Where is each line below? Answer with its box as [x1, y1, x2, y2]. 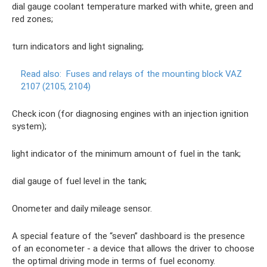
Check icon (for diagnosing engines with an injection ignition [12, 108, 249, 119]
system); [12, 121, 46, 132]
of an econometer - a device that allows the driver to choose [12, 243, 254, 254]
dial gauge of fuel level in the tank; [12, 176, 147, 187]
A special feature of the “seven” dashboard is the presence [12, 231, 245, 241]
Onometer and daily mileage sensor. [12, 203, 152, 214]
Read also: [21, 69, 61, 79]
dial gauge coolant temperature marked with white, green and [12, 1, 253, 12]
